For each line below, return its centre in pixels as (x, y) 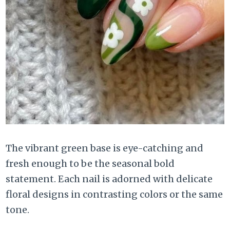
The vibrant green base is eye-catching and (105, 148)
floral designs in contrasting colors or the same (114, 194)
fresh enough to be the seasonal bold (90, 163)
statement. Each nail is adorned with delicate (109, 179)
